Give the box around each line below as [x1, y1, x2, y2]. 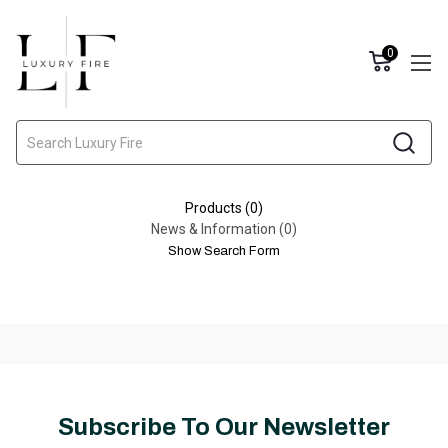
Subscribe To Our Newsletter [58, 414, 390, 440]
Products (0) [185, 200, 263, 216]
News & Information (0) [151, 221, 297, 237]
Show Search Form [168, 244, 280, 258]
